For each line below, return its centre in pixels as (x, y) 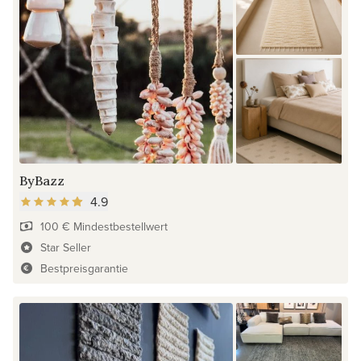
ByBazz (42, 180)
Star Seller (65, 247)
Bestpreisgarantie (84, 268)
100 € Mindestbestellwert (104, 226)
